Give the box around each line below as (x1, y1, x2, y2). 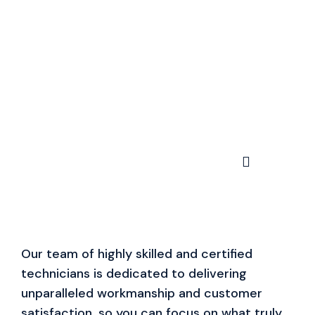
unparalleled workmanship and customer (21, 285, 262, 302)
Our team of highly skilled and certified (21, 245, 252, 262)
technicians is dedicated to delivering (21, 265, 247, 282)
